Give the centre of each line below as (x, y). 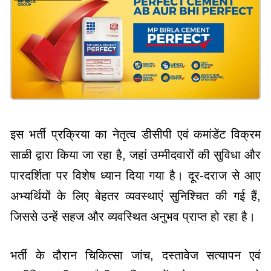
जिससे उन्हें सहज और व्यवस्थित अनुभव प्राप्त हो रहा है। (133, 217)
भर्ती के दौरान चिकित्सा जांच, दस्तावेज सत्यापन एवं (135, 256)
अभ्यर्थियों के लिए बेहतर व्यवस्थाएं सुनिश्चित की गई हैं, (135, 196)
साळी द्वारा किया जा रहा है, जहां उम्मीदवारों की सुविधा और (135, 155)
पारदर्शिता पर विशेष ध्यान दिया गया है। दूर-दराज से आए (135, 176)
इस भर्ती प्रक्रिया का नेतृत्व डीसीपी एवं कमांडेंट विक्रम (135, 135)
